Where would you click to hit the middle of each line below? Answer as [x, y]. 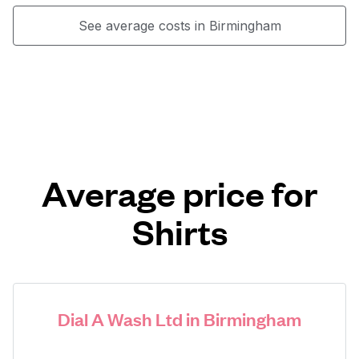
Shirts [179, 231]
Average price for [179, 193]
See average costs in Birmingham [179, 26]
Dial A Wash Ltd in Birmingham [179, 319]
